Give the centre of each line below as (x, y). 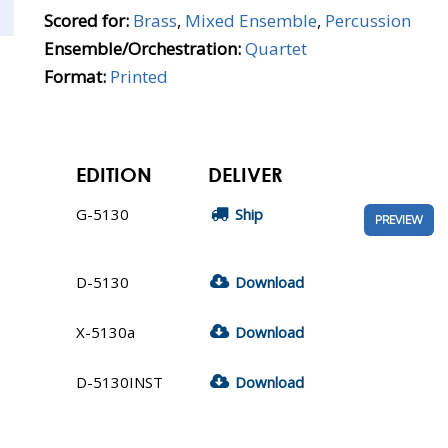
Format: (75, 76)
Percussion (368, 20)
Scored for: (86, 20)
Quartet (276, 48)
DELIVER (245, 174)
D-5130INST (119, 382)
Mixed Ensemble (251, 20)
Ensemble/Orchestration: (142, 48)
